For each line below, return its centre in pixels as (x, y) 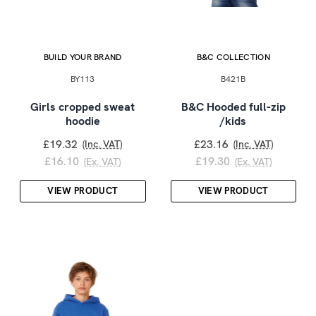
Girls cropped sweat (83, 107)
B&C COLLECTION (233, 57)
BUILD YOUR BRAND (83, 57)
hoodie (83, 121)
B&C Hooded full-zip (233, 107)
